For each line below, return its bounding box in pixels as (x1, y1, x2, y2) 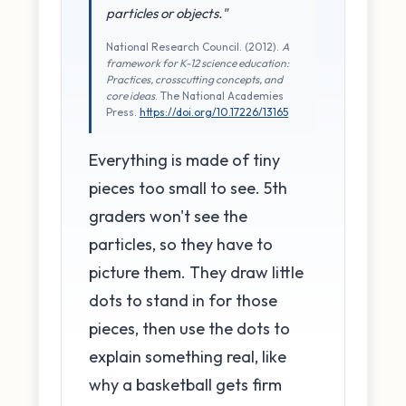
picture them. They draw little (89, 261, 304, 283)
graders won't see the (89, 205, 247, 227)
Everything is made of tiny (89, 149, 280, 170)
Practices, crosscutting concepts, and (106, 72, 283, 86)
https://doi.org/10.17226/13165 (140, 104, 288, 119)
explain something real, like (89, 345, 286, 367)
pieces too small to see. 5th (89, 177, 287, 198)
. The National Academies (155, 88, 284, 102)
